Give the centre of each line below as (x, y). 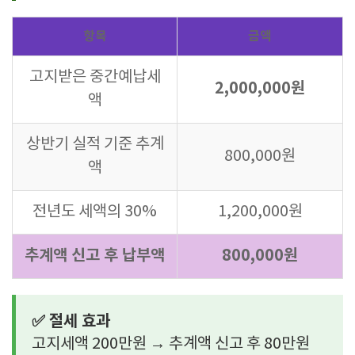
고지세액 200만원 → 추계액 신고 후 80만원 (171, 344)
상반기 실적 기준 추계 (95, 145)
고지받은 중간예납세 (95, 77)
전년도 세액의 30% (95, 212)
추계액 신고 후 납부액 (95, 256)
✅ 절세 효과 (71, 322)
